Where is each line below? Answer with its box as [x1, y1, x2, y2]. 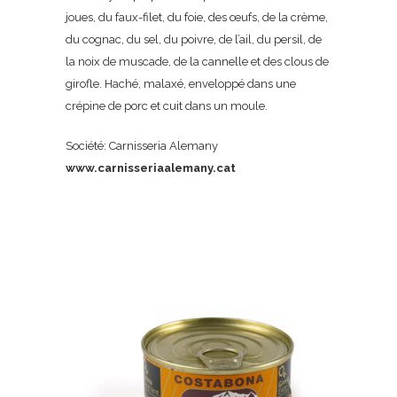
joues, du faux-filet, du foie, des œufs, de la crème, [66, 11, 328, 24]
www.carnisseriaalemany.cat [66, 161, 236, 175]
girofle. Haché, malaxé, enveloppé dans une [66, 77, 296, 90]
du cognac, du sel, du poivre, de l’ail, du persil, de [66, 33, 322, 46]
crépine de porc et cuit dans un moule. [66, 99, 268, 113]
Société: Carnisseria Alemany [66, 139, 218, 152]
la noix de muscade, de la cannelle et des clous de [66, 55, 329, 68]
